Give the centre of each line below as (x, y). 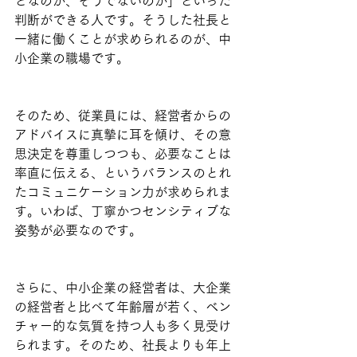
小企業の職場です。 (72, 58)
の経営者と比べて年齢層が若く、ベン (123, 306)
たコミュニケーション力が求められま (123, 192)
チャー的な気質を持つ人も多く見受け (123, 326)
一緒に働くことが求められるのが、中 (123, 39)
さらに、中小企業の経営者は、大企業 (123, 287)
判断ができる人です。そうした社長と (123, 20)
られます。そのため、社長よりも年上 (123, 345)
